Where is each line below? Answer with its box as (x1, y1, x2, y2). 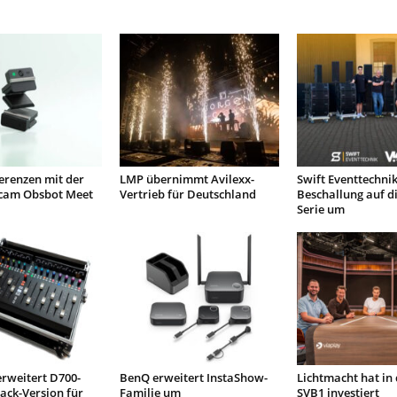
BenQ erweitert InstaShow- (119, 370, 268, 385)
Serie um (296, 201, 345, 217)
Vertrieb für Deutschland (119, 186, 256, 202)
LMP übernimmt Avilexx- (119, 171, 254, 187)
